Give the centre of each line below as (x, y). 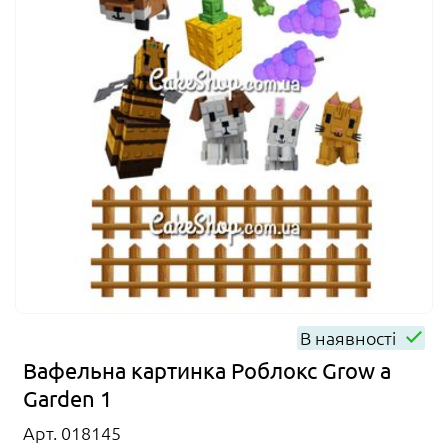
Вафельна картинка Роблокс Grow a (207, 370)
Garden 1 (67, 398)
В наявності (350, 338)
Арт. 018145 (72, 433)
